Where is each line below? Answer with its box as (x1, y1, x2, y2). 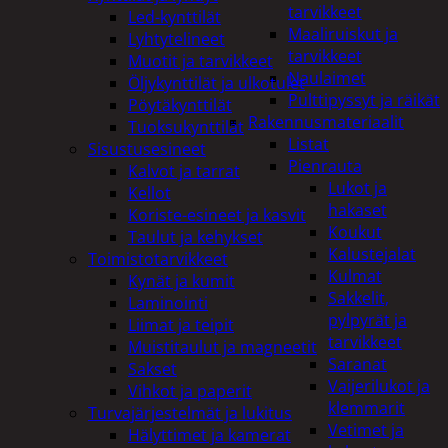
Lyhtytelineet (128, 27, 225, 50)
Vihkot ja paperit (128, 379, 252, 402)
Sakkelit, (328, 287, 389, 309)
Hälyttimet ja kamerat (128, 423, 291, 446)
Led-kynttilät (128, 5, 221, 28)
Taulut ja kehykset (128, 225, 263, 248)
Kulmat (328, 265, 382, 287)
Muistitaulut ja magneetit (128, 335, 317, 358)
